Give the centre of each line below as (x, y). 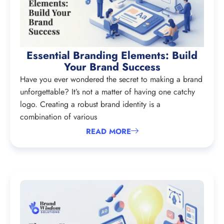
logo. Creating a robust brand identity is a (90, 104)
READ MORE (108, 132)
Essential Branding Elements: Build (112, 55)
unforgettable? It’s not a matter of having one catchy (107, 91)
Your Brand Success (112, 67)
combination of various (58, 116)
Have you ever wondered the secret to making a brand (111, 79)
